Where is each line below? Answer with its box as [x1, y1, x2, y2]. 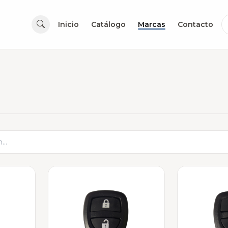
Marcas [138, 20, 165, 29]
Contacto [178, 20, 213, 29]
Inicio [58, 20, 79, 29]
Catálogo [91, 20, 126, 29]
